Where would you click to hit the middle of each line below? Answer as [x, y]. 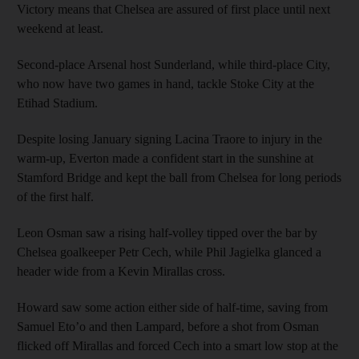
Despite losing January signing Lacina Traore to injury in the [169, 139]
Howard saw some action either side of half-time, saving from [172, 307]
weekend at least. [60, 28]
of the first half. [55, 196]
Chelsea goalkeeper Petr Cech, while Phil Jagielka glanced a [169, 252]
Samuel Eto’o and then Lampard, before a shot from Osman [168, 326]
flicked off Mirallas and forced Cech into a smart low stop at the [177, 345]
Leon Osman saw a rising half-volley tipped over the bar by [167, 232]
